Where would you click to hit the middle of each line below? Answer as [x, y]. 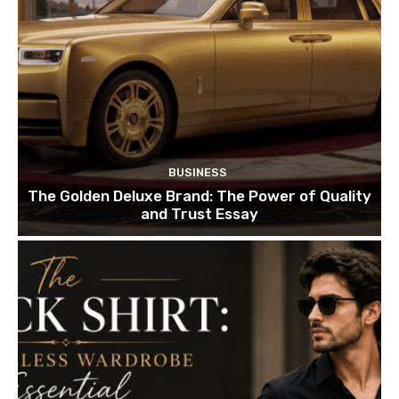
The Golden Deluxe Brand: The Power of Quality [199, 195]
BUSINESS [197, 172]
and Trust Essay [199, 213]
